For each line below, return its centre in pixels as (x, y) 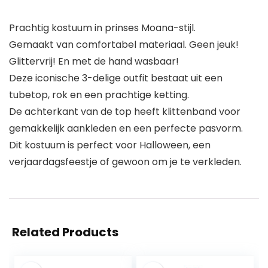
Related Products (65, 232)
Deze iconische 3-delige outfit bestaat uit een (116, 78)
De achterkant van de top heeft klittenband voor (125, 112)
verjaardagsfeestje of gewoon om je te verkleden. (125, 162)
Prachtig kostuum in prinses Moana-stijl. (102, 28)
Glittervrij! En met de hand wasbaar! (94, 62)
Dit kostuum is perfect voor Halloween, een (110, 145)
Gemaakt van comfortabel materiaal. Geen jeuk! (124, 45)
